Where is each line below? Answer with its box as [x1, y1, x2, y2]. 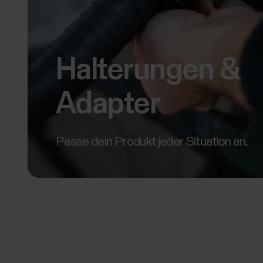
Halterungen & [56, 55, 240, 86]
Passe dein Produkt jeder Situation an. [56, 136, 248, 149]
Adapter [56, 89, 160, 120]
